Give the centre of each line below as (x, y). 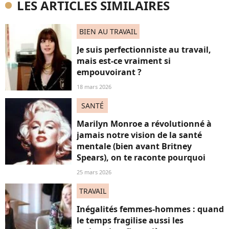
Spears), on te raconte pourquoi (141, 157)
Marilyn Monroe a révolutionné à (144, 124)
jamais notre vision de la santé (139, 135)
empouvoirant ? (109, 72)
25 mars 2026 (94, 172)
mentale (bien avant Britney (134, 146)
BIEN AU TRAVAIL (108, 31)
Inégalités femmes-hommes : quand (150, 209)
